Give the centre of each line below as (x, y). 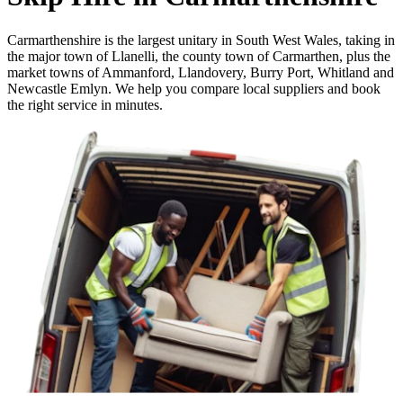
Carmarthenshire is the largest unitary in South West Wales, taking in (201, 40)
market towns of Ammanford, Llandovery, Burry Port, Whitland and (201, 72)
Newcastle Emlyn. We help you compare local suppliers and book (194, 88)
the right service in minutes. (85, 104)
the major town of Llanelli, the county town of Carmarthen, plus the (199, 56)
